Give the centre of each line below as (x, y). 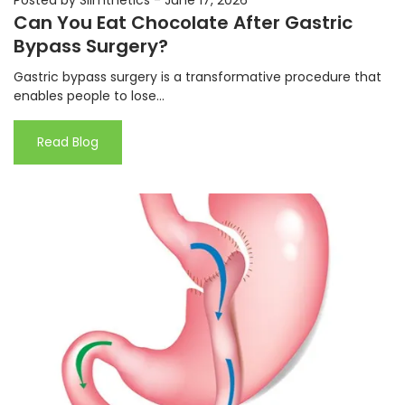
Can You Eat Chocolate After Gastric (183, 22)
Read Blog (68, 141)
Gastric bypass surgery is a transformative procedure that (198, 76)
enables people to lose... (89, 95)
